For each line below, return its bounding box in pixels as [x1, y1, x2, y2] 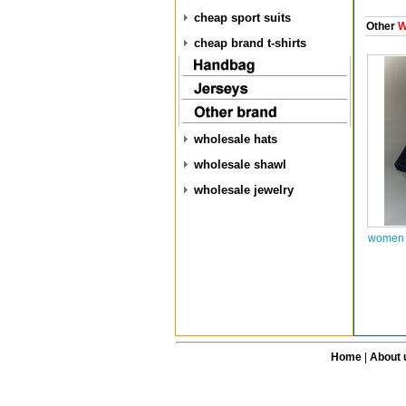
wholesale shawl [194, 158, 286, 171]
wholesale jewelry [194, 183, 294, 197]
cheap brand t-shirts [194, 36, 306, 50]
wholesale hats [194, 132, 277, 146]
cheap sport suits [194, 11, 291, 24]
